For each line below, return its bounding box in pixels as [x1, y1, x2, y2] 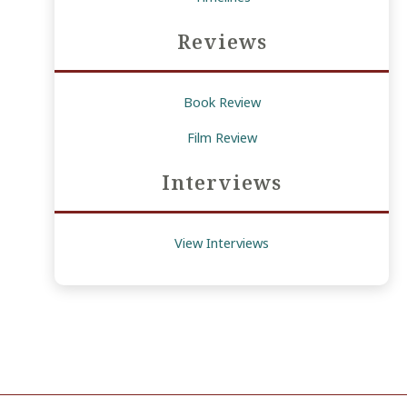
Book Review [183, 93, 261, 112]
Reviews [176, 28, 267, 55]
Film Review [186, 128, 257, 147]
